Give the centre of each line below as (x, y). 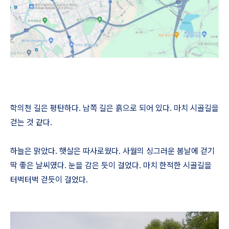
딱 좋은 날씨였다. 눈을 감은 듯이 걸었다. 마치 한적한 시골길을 (111, 165)
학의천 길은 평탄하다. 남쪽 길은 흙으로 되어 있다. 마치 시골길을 (114, 108)
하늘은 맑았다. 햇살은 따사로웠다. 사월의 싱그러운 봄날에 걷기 (112, 151)
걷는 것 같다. (31, 122)
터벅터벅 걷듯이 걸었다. (49, 180)
